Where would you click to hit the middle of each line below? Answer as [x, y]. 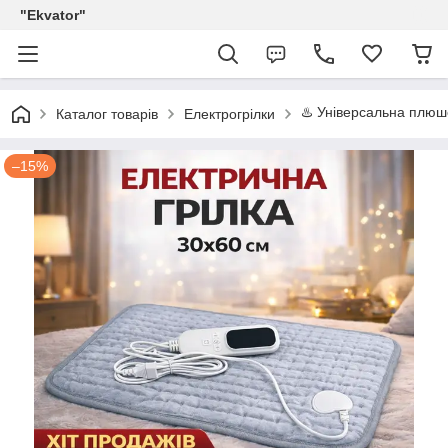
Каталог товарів [107, 114]
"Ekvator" [53, 15]
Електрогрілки [229, 114]
